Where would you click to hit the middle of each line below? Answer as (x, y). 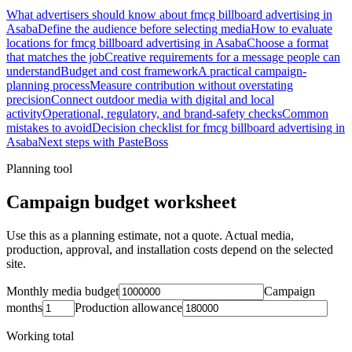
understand (33, 71)
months (24, 308)
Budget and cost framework (129, 71)
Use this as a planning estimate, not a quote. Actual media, (150, 236)
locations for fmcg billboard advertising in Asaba (126, 43)
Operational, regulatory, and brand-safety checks (162, 114)
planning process (48, 86)
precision (29, 100)
